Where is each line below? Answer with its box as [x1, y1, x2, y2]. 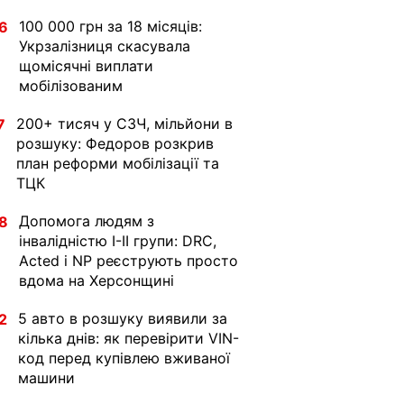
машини [18, 369, 75, 387]
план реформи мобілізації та [16, 154, 219, 172]
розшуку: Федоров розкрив [16, 134, 214, 152]
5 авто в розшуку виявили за [18, 309, 227, 327]
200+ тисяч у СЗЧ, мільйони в [16, 115, 233, 133]
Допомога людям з [19, 212, 154, 230]
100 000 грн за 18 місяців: [19, 17, 202, 35]
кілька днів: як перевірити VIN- [18, 329, 239, 347]
